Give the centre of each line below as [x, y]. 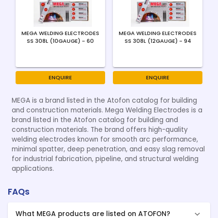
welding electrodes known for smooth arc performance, [105, 139]
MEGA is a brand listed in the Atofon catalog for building [104, 100]
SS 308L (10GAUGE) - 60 [60, 41]
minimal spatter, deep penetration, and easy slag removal [108, 149]
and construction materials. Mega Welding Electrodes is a [107, 110]
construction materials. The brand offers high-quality [100, 130]
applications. [33, 169]
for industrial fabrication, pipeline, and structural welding [105, 159]
